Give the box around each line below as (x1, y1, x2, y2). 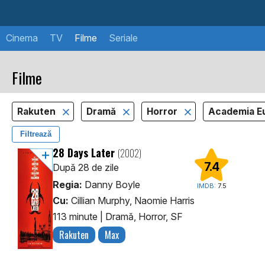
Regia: (52, 178, 82, 190)
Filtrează (20, 129, 51, 138)
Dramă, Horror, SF (105, 211, 183, 223)
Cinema (6, 32, 38, 44)
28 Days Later (52, 144, 118, 160)
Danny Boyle (82, 178, 140, 190)
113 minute (52, 211, 100, 223)
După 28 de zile (52, 161, 119, 173)
